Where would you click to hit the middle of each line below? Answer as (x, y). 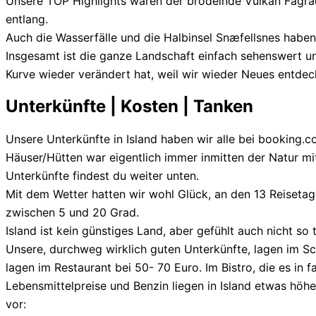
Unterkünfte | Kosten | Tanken (129, 107)
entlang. (27, 19)
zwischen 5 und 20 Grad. (72, 213)
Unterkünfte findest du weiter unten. (102, 176)
